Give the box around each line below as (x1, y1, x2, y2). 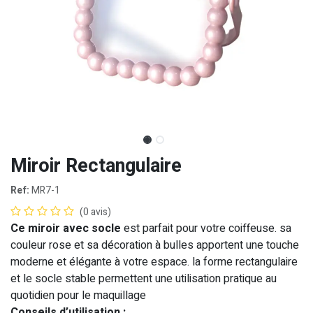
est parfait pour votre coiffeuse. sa (121, 219, 291, 237)
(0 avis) (80, 204, 111, 219)
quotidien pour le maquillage (10, 286, 146, 304)
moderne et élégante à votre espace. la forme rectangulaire (10, 253, 298, 270)
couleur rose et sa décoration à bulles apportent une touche (10, 236, 299, 254)
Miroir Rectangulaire (10, 152, 182, 180)
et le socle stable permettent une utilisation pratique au (10, 270, 277, 287)
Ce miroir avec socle (10, 219, 121, 237)
